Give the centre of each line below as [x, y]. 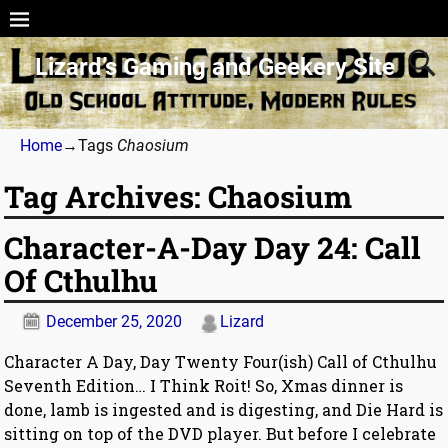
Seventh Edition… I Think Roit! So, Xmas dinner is [204, 386]
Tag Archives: [106, 197]
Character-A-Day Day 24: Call [213, 248]
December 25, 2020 [114, 322]
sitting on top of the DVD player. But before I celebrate [220, 434]
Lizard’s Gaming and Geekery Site [214, 66]
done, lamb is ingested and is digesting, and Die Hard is [224, 410]
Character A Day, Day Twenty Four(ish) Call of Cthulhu [221, 362]
